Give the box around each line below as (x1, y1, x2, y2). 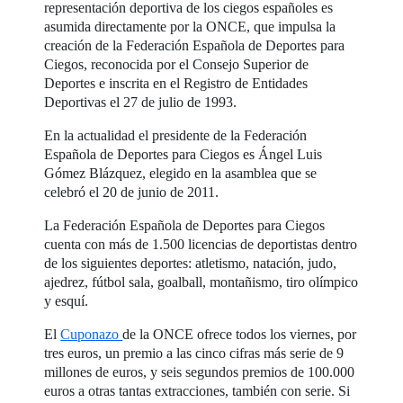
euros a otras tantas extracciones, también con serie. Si (44, 383, 351, 399)
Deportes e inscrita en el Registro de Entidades (44, 76, 309, 92)
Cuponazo (60, 327, 123, 343)
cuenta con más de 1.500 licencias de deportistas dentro (44, 237, 358, 253)
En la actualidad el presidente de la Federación (44, 128, 308, 144)
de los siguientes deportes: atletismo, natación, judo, (44, 255, 337, 272)
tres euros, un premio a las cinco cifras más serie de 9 (44, 345, 345, 362)
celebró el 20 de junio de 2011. (44, 184, 219, 201)
